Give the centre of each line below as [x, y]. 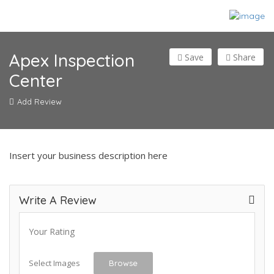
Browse [123, 263]
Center [36, 81]
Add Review [39, 102]
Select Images [54, 263]
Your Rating [52, 232]
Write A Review [58, 201]
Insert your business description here [88, 156]
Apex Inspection [72, 61]
